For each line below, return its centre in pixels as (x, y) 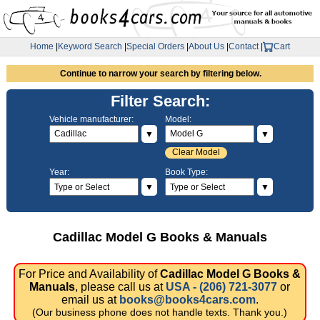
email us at (90, 300)
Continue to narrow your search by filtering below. (160, 73)
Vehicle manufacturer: (92, 119)
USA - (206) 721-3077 (222, 287)
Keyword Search (90, 47)
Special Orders (155, 47)
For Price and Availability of (90, 274)
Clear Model (196, 152)
